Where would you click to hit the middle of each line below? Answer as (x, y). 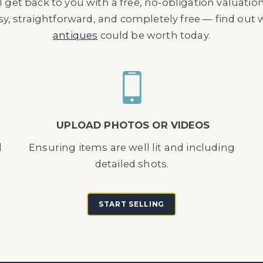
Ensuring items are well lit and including (132, 147)
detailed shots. (132, 164)
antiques (75, 35)
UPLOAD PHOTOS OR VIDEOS (133, 125)
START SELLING (131, 204)
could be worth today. (154, 35)
